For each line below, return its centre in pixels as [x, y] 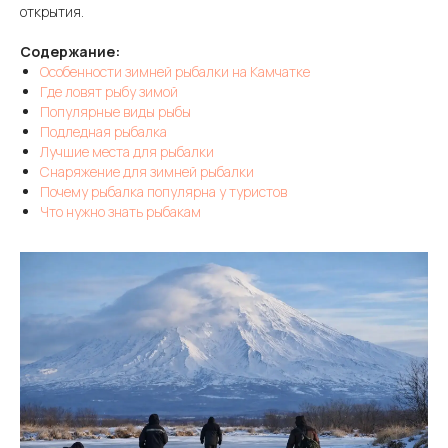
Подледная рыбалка [103, 131]
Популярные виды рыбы [115, 111]
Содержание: [70, 51]
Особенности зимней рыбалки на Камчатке [175, 71]
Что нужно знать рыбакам [120, 211]
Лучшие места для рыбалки [127, 151]
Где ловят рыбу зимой [109, 91]
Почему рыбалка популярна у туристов [163, 191]
